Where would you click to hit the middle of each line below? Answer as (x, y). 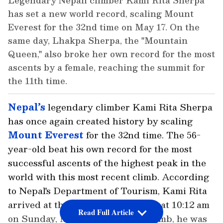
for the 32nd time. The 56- (142, 135)
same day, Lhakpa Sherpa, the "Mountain (98, 41)
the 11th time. (38, 81)
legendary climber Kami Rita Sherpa (129, 107)
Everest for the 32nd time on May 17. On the (104, 27)
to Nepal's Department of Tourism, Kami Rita (108, 191)
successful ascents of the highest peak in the (107, 163)
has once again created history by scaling (100, 121)
